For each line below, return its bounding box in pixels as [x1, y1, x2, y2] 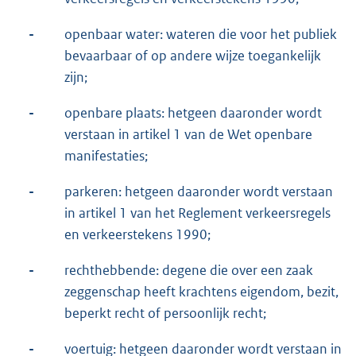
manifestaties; [64, 146, 148, 164]
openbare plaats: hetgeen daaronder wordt [64, 103, 322, 122]
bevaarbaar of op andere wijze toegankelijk [64, 46, 321, 64]
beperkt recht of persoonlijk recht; [64, 304, 266, 322]
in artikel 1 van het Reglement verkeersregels [64, 203, 331, 222]
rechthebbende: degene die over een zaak [64, 261, 313, 279]
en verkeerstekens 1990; [64, 225, 211, 243]
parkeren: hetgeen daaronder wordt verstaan [64, 182, 333, 200]
